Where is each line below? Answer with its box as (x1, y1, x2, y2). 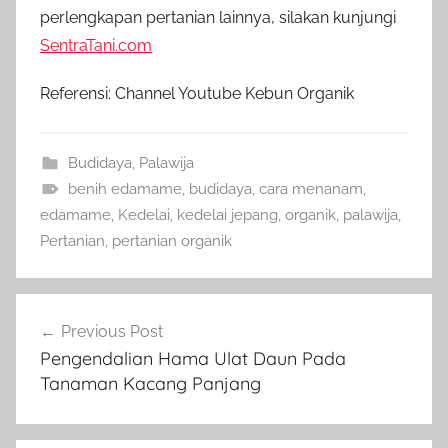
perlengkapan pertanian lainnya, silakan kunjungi (40, 8, 396, 28)
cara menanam (258, 180, 363, 199)
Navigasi (15, 296, 121, 327)
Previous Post (61, 322, 163, 342)
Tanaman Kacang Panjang (40, 372, 261, 396)
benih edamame (67, 180, 182, 199)
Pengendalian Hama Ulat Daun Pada (40, 347, 346, 371)
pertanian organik (112, 232, 232, 251)
